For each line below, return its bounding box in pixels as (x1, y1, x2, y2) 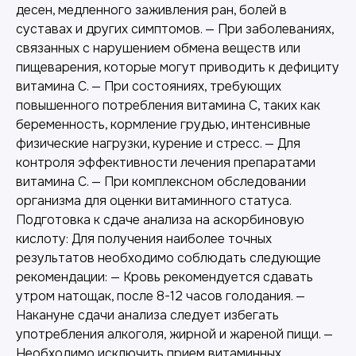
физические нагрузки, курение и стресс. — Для (16, 135, 300, 152)
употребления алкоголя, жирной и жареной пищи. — (16, 326, 333, 342)
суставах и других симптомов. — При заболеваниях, (16, 21, 334, 37)
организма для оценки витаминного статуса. (16, 192, 291, 209)
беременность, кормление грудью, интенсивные (16, 116, 311, 133)
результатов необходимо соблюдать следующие (16, 250, 321, 266)
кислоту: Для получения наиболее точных (16, 230, 272, 247)
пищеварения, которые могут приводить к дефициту (16, 59, 339, 75)
